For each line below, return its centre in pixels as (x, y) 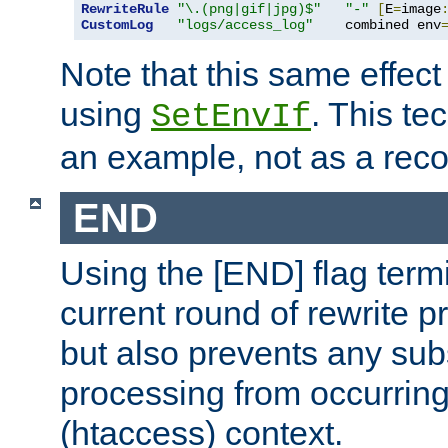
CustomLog (117, 24)
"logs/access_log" (245, 24)
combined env (377, 24)
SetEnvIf (231, 116)
